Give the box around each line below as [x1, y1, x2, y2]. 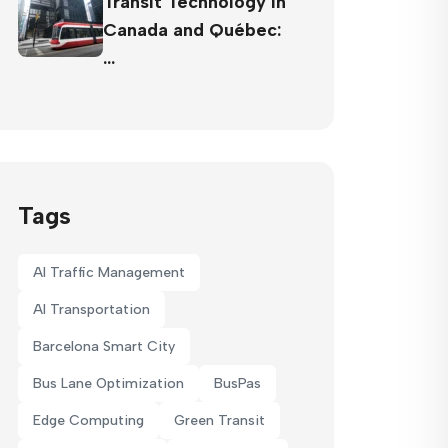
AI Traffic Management [33, 264, 185, 281]
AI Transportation [33, 301, 150, 318]
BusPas [214, 375, 261, 392]
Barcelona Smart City [33, 338, 175, 355]
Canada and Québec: [103, 19, 281, 41]
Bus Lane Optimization [33, 375, 184, 392]
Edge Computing [33, 412, 144, 429]
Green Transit [174, 412, 265, 429]
